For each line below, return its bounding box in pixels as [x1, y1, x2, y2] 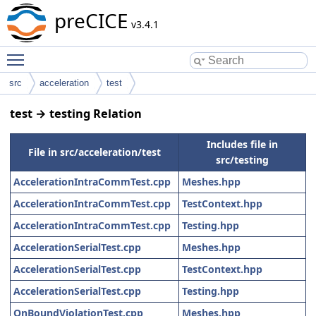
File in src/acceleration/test [28, 145, 161, 159]
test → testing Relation [10, 106, 142, 122]
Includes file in [207, 137, 278, 151]
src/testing [216, 152, 269, 166]
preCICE [54, 7, 128, 34]
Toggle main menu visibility [31, 47, 162, 60]
